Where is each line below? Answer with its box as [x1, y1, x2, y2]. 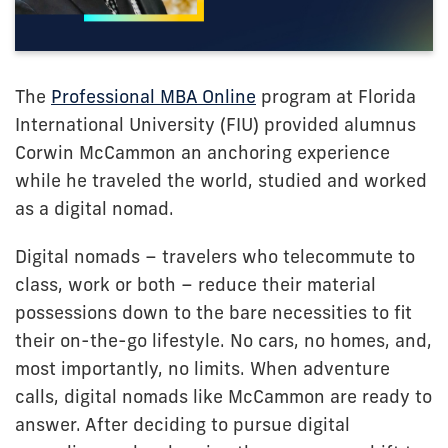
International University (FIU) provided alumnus [15, 112, 416, 136]
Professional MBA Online [51, 84, 256, 108]
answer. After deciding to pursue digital [15, 412, 350, 436]
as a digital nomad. [15, 196, 174, 220]
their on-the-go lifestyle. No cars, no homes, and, [15, 328, 432, 352]
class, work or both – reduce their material [15, 272, 376, 296]
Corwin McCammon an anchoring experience [15, 140, 390, 164]
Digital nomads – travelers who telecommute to [15, 244, 415, 268]
